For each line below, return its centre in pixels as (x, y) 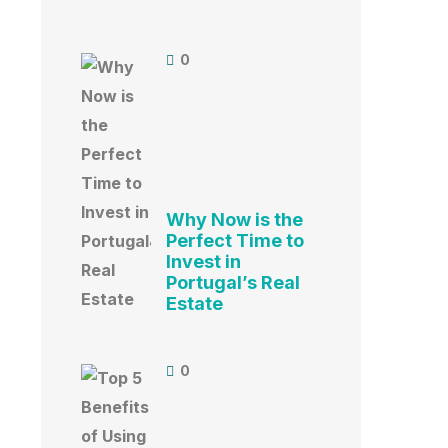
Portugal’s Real (233, 283)
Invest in (203, 262)
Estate (194, 304)
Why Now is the (234, 220)
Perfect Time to (235, 241)
